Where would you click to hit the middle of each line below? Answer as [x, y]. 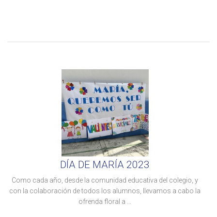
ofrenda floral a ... [105, 201]
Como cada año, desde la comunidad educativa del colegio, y [105, 180]
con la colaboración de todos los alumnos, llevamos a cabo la [105, 191]
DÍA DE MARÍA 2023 [105, 164]
